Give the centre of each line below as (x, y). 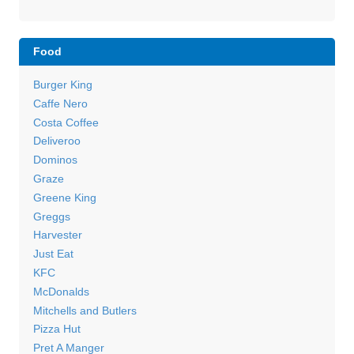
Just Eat (53, 254)
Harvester (57, 235)
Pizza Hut (56, 329)
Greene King (64, 197)
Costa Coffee (66, 122)
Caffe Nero (60, 103)
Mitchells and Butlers (85, 310)
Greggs (51, 216)
